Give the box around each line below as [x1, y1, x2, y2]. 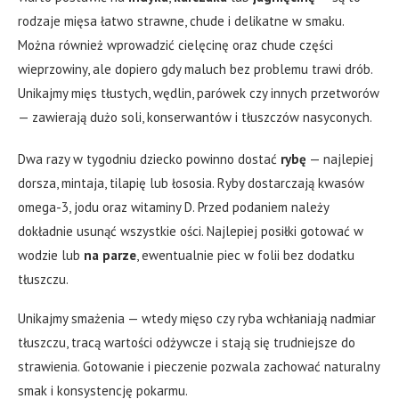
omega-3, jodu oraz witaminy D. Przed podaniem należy [18, 198, 329, 216]
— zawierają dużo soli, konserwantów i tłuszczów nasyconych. [18, 108, 372, 126]
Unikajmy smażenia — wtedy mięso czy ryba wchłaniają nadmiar [18, 309, 376, 327]
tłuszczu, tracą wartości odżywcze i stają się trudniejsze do [18, 333, 355, 351]
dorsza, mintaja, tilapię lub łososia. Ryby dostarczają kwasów [18, 174, 364, 191]
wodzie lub [18, 246, 84, 264]
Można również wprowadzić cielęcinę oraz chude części [18, 36, 333, 53]
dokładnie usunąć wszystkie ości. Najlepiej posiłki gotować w [18, 222, 363, 240]
